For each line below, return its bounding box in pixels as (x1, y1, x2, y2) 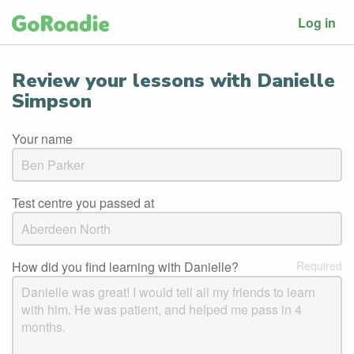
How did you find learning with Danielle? (12, 258, 239, 276)
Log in (298, 13, 336, 32)
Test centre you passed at (12, 194, 154, 212)
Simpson (12, 88, 92, 114)
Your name (12, 130, 73, 148)
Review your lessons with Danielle (12, 68, 335, 93)
